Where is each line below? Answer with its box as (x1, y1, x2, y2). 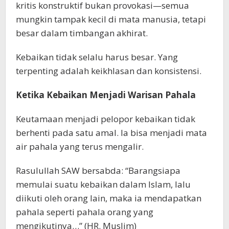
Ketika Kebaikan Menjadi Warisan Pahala (16, 88, 196, 101)
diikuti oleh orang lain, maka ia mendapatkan (16, 192, 201, 204)
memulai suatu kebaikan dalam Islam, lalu (16, 178, 191, 190)
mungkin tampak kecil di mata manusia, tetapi (16, 13, 206, 25)
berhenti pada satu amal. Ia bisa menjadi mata (16, 126, 207, 139)
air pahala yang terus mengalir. (16, 140, 144, 152)
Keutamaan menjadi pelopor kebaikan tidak (16, 112, 195, 125)
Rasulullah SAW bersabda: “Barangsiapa (16, 164, 180, 176)
